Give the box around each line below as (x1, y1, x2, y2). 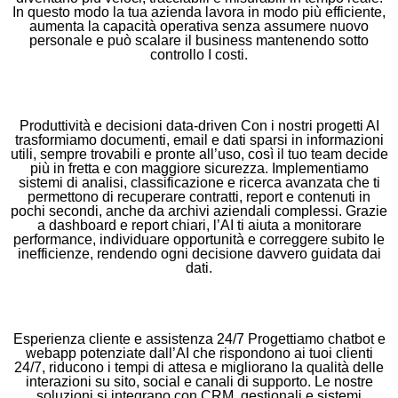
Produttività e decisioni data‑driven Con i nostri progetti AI (19, 118, 379, 134)
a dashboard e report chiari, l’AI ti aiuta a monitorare (36, 218, 362, 234)
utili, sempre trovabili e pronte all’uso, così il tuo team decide (10, 147, 388, 163)
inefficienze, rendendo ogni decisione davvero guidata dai (17, 246, 381, 262)
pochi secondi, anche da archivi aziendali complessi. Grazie (11, 203, 387, 219)
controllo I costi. (150, 47, 248, 63)
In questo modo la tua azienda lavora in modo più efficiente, (12, 4, 386, 20)
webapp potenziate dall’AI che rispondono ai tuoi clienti (25, 346, 373, 362)
